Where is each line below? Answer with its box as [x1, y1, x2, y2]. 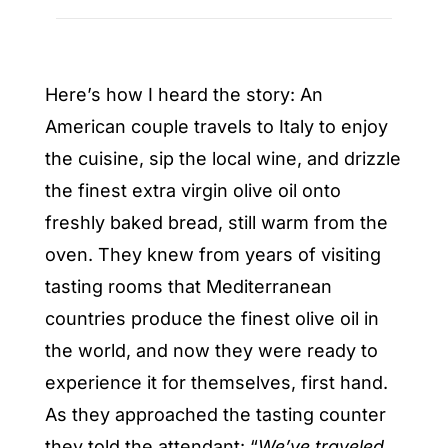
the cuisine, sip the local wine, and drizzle [44, 147, 401, 169]
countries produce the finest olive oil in [44, 307, 379, 329]
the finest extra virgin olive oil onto [44, 179, 341, 201]
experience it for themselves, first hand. [44, 371, 388, 393]
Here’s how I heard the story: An [44, 83, 323, 105]
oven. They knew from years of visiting [44, 243, 381, 265]
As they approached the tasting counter [44, 403, 386, 425]
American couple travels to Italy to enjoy [44, 115, 388, 137]
